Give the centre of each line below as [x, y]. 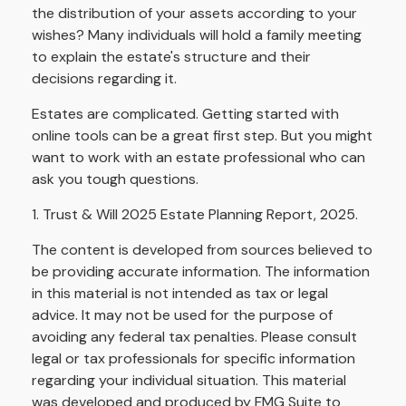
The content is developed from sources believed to [202, 250]
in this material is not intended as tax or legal [180, 294]
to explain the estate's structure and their [171, 57]
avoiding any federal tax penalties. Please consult [194, 337]
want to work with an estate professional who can [198, 158]
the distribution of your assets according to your [194, 14]
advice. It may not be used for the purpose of [182, 315]
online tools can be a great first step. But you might [202, 136]
